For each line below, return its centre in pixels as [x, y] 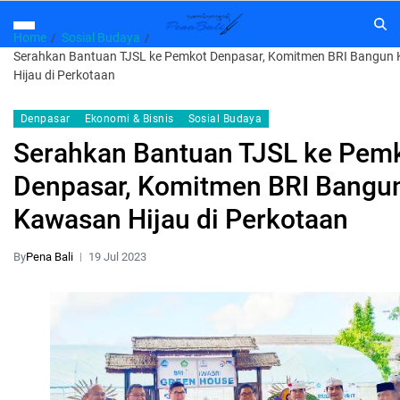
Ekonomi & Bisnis [129, 119]
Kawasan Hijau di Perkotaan [181, 219]
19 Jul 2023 [117, 257]
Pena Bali [50, 257]
